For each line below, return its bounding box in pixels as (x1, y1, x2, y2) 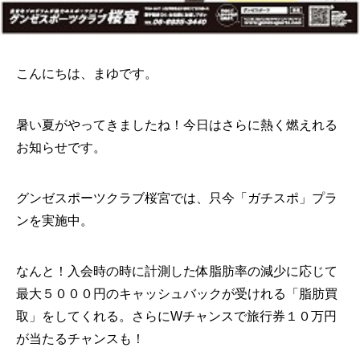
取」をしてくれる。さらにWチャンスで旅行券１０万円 (16, 309, 337, 323)
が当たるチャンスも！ (16, 331, 145, 346)
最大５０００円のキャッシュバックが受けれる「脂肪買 (16, 286, 337, 301)
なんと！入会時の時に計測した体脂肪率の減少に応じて (16, 264, 337, 278)
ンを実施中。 (16, 213, 93, 227)
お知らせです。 (16, 140, 106, 154)
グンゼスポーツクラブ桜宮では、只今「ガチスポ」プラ (16, 190, 337, 205)
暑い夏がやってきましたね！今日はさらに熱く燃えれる (16, 117, 337, 132)
